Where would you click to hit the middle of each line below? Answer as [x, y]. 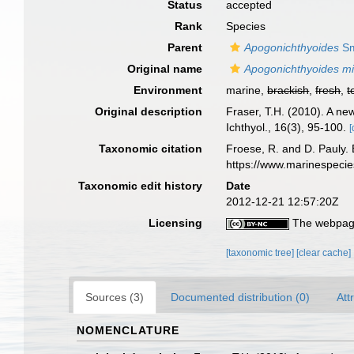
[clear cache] [324, 253]
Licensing [176, 223]
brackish [288, 90]
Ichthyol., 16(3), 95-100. [288, 127]
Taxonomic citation [151, 149]
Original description [149, 111]
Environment [168, 90]
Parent [185, 47]
